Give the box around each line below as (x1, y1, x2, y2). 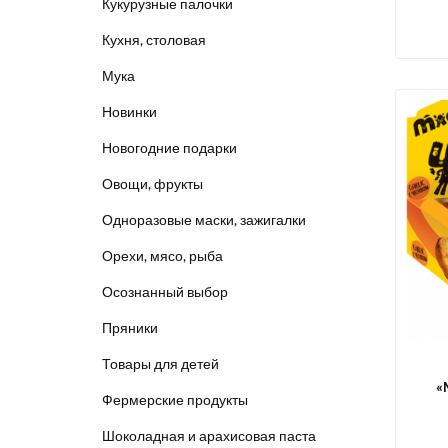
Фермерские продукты (102, 391, 248, 408)
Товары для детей (102, 355, 219, 372)
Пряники (102, 319, 158, 336)
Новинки (102, 103, 157, 120)
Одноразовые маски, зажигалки (102, 211, 306, 228)
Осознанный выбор (102, 283, 228, 300)
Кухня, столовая (102, 31, 206, 48)
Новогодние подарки (102, 139, 237, 156)
